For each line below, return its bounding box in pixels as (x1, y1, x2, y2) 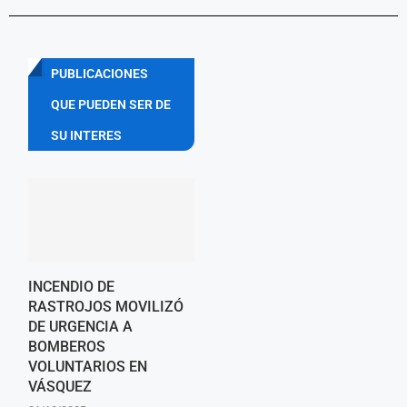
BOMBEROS (28, 337, 105, 355)
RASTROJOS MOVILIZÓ (28, 297, 184, 315)
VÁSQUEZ (28, 377, 92, 395)
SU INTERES (51, 128, 122, 144)
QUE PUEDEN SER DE (51, 97, 171, 113)
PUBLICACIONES (51, 66, 148, 82)
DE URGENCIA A (28, 317, 133, 335)
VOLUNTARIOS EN (28, 357, 147, 375)
